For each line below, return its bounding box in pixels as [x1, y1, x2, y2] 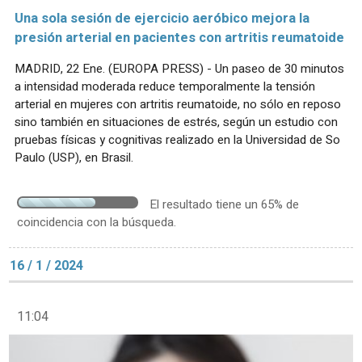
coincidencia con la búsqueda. [17, 213, 176, 232]
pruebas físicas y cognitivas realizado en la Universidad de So [15, 131, 340, 149]
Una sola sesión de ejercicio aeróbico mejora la [15, 9, 309, 29]
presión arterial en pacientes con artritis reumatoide [15, 28, 344, 48]
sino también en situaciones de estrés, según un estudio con [15, 113, 338, 132]
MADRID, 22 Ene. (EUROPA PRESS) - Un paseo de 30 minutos [15, 60, 344, 78]
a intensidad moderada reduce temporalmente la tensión [15, 78, 315, 96]
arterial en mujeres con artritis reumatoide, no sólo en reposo [15, 95, 341, 114]
